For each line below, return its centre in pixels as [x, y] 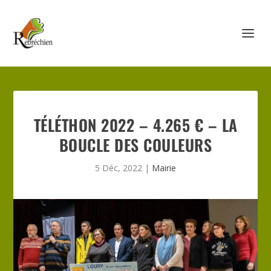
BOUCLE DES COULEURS [135, 145]
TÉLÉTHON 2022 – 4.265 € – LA [135, 125]
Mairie [164, 168]
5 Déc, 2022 [119, 168]
